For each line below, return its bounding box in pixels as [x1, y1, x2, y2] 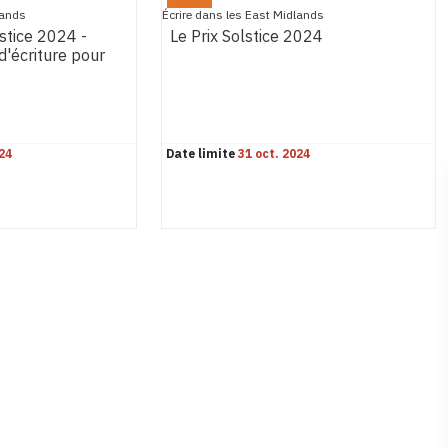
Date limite [166, 145, 236, 163]
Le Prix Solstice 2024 [170, 25, 324, 50]
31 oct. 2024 [238, 145, 311, 163]
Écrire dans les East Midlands [162, 6, 325, 24]
